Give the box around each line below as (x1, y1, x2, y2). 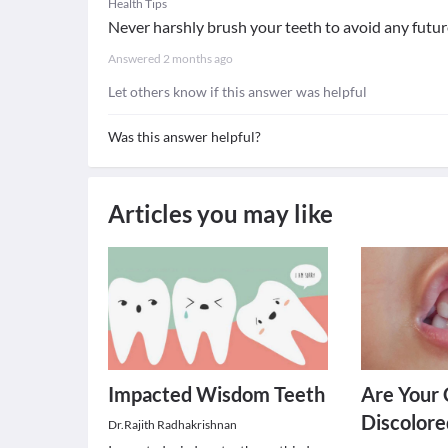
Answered (108, 51, 163, 66)
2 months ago (163, 51, 233, 66)
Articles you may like (108, 199, 333, 228)
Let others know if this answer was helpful (108, 83, 367, 100)
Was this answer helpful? (108, 128, 261, 145)
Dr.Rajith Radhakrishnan (108, 417, 237, 432)
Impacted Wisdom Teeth (108, 382, 325, 406)
